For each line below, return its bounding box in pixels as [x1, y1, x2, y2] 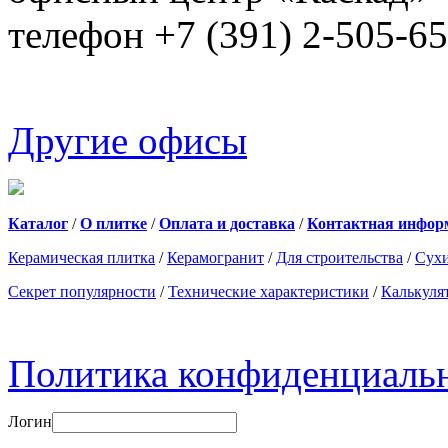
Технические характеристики [168, 282, 369, 300]
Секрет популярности [8, 282, 156, 300]
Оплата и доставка [159, 214, 295, 232]
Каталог [8, 214, 68, 232]
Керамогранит [167, 248, 264, 266]
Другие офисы [8, 118, 247, 162]
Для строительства [276, 248, 403, 266]
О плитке [80, 214, 147, 232]
